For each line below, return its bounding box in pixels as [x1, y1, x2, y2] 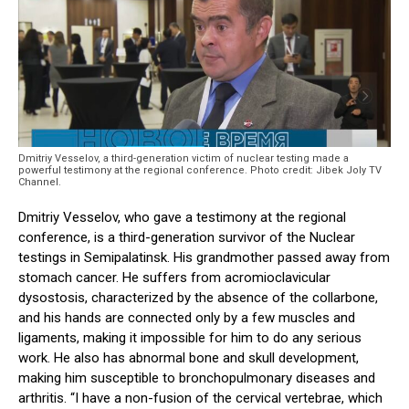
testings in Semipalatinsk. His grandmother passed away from [18, 249, 390, 267]
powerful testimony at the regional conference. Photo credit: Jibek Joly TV [18, 164, 382, 177]
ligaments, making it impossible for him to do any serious [18, 330, 362, 347]
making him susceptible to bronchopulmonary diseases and [18, 370, 375, 387]
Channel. [18, 176, 61, 189]
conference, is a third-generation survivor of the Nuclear [18, 229, 355, 246]
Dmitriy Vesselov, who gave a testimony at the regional [18, 209, 346, 226]
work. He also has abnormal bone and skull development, [18, 350, 359, 367]
